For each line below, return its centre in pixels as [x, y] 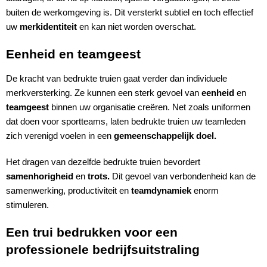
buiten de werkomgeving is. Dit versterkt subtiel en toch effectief [129, 13]
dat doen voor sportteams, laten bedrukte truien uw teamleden [125, 122]
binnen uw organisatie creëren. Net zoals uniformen [149, 108]
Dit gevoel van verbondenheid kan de [182, 177]
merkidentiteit [48, 27]
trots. [98, 177]
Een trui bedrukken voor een [91, 233]
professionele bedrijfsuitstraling [103, 250]
